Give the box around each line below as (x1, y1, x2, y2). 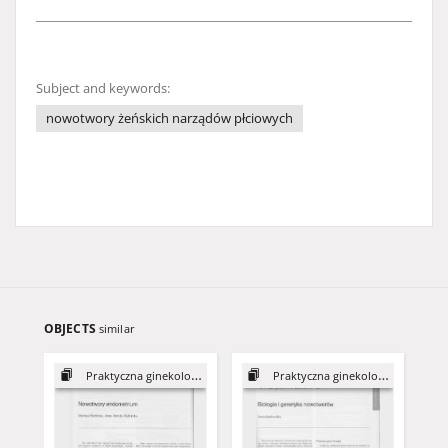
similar (98, 321, 135, 336)
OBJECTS (44, 320, 99, 337)
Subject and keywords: (36, 80, 170, 97)
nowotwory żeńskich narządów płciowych (46, 110, 293, 127)
